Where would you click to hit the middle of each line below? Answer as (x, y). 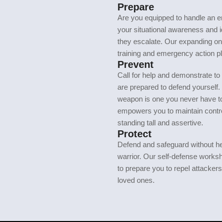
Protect (135, 134)
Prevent (136, 64)
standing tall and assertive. (160, 123)
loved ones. (136, 180)
